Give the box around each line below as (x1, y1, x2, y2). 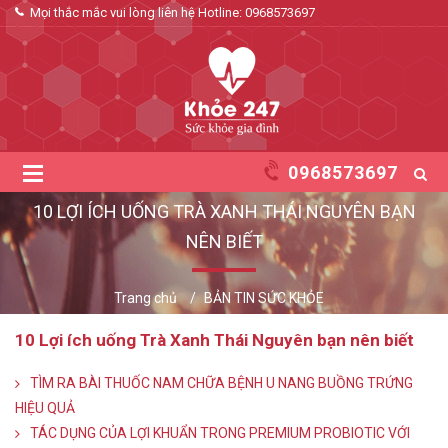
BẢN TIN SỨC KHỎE (203, 290, 324, 306)
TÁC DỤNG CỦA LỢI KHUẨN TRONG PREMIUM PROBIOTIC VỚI (30, 425, 410, 441)
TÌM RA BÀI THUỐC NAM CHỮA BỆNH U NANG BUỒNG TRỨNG (30, 375, 413, 391)
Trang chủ (113, 290, 177, 306)
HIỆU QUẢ (15, 400, 75, 416)
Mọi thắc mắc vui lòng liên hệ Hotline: (30, 5, 245, 20)
